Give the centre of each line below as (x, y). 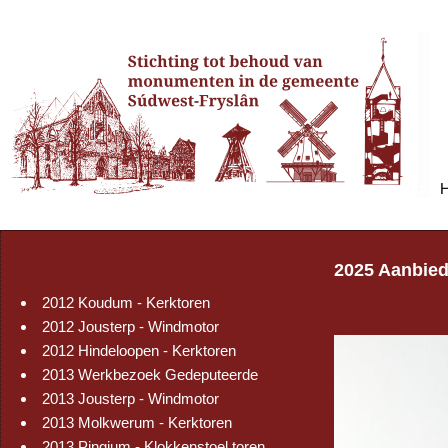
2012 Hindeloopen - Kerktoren (139, 350)
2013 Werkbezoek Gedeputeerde (150, 374)
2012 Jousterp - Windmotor (130, 326)
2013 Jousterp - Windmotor (130, 398)
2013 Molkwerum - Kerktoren (137, 422)
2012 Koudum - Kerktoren (126, 302)
